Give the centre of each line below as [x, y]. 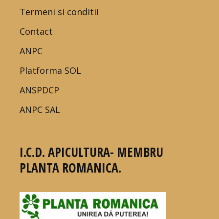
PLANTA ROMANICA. [71, 168]
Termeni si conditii [59, 12]
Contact [36, 32]
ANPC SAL [40, 110]
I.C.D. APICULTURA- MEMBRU [92, 152]
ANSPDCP [40, 90]
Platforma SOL [51, 71]
